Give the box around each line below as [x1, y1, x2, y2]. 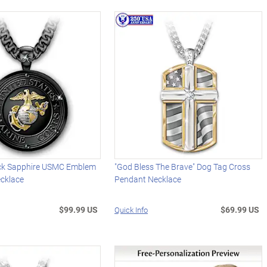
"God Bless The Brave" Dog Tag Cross [114, 161, 251, 173]
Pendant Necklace [114, 173, 182, 185]
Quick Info [114, 204, 148, 216]
